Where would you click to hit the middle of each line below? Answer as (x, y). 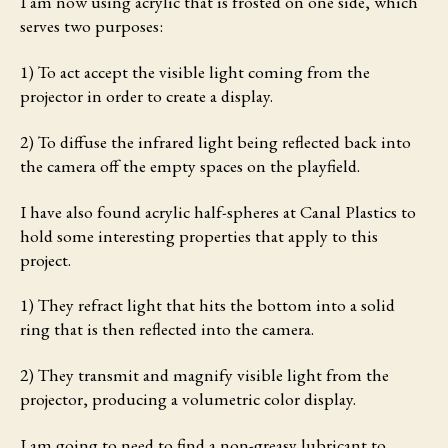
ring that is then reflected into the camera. (167, 329)
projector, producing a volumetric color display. (188, 399)
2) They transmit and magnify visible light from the (204, 375)
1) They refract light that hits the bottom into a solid (207, 305)
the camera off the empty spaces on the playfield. (190, 165)
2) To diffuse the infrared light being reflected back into (215, 141)
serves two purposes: (91, 25)
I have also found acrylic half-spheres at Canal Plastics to (218, 211)
